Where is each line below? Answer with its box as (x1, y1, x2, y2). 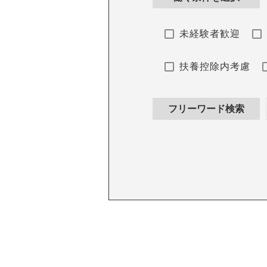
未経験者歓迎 (179, 29, 241, 39)
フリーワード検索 (168, 104, 245, 114)
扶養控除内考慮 (179, 61, 251, 72)
